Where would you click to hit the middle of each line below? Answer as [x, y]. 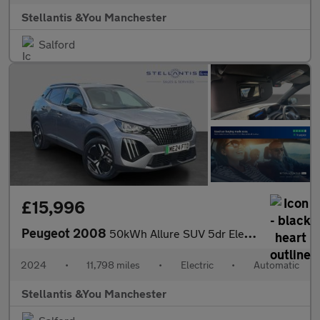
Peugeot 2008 [65, 232]
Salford [57, 44]
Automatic [276, 264]
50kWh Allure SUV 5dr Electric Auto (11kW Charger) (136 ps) [177, 233]
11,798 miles [114, 264]
